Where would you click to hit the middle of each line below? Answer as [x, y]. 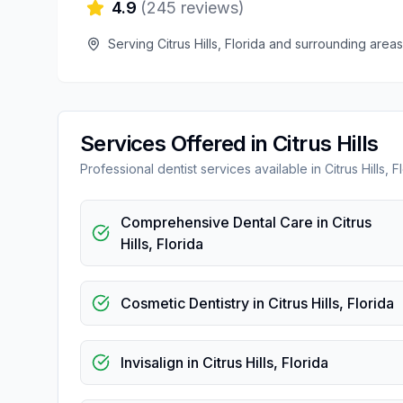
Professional [119, 169]
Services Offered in [176, 143]
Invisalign [152, 363]
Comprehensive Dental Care [217, 222]
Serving [133, 44]
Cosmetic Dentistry [185, 303]
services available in [261, 169]
